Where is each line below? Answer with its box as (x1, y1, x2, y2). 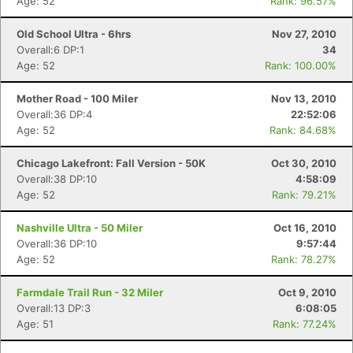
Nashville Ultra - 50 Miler (17, 221, 143, 234)
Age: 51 (17, 318, 54, 330)
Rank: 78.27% (271, 253, 336, 266)
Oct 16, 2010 (273, 221, 336, 234)
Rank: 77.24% (273, 318, 336, 330)
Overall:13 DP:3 (17, 302, 91, 314)
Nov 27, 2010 (272, 28, 336, 40)
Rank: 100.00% (265, 59, 336, 72)
